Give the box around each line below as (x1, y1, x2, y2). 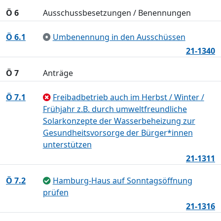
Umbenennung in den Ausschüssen (52, 32, 185, 42)
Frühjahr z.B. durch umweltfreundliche (42, 104, 187, 114)
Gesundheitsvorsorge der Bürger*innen (42, 127, 193, 138)
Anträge (42, 68, 73, 78)
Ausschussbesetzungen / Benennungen (42, 7, 191, 18)
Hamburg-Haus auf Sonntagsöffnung (52, 175, 192, 186)
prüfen (42, 187, 69, 198)
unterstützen (42, 139, 92, 150)
